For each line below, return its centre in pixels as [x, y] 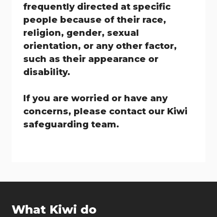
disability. [47, 72]
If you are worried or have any [95, 98]
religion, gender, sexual [81, 33]
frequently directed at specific [97, 7]
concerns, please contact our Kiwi [105, 111]
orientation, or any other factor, [100, 46]
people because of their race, [95, 20]
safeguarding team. [71, 124]
